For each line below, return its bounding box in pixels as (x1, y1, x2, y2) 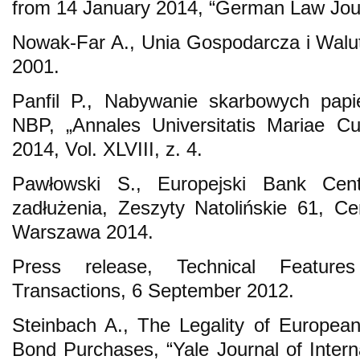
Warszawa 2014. (12, 220, 153, 243)
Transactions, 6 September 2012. (12, 279, 294, 301)
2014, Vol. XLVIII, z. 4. (12, 137, 202, 160)
